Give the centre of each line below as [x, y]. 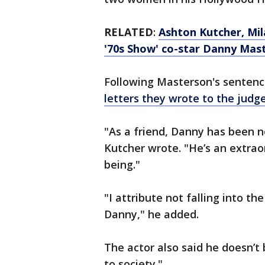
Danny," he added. [151, 214]
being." [122, 165]
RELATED [129, 32]
